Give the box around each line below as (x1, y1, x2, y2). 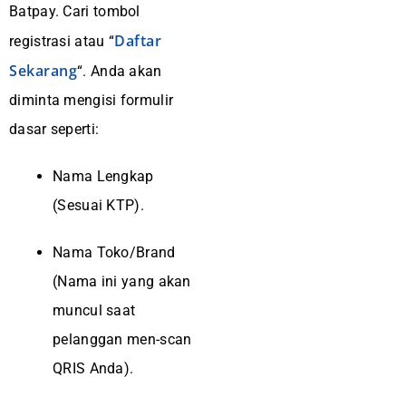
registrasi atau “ (9, 33, 115, 50)
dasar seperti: (9, 121, 100, 138)
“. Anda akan (77, 63, 162, 80)
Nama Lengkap (53, 168, 154, 185)
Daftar (114, 31, 162, 51)
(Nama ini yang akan (53, 273, 191, 290)
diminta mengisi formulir (9, 92, 174, 109)
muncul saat (53, 302, 136, 319)
